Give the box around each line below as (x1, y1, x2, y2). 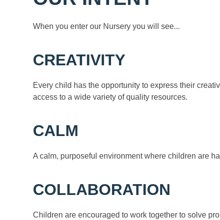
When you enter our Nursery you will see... (33, 22, 180, 31)
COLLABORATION (33, 181, 171, 199)
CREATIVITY (33, 51, 126, 69)
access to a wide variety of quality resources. (33, 93, 188, 102)
